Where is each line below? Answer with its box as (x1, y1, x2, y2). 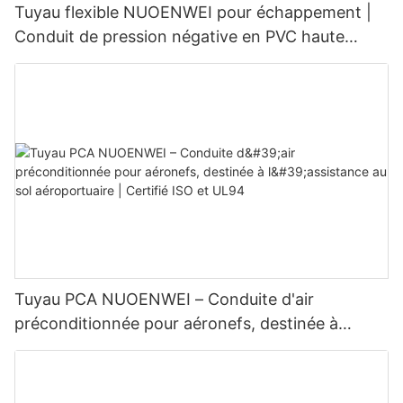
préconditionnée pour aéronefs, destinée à (14, 314, 338, 334)
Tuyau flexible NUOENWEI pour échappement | (14, 3, 372, 22)
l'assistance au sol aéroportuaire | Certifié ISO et (14, 338, 381, 358)
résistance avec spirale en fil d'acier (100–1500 (14, 51, 366, 71)
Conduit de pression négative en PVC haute (14, 27, 345, 47)
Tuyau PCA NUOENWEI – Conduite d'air (14, 290, 314, 309)
